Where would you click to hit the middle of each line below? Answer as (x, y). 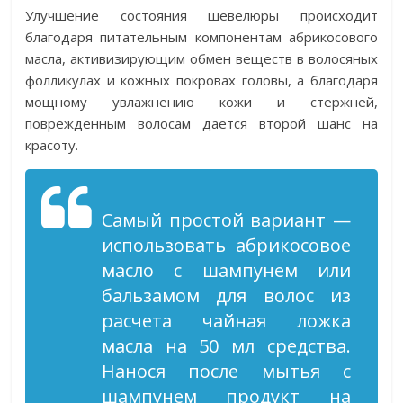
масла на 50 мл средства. (226, 346)
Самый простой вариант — (226, 220)
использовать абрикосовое (226, 245)
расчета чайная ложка (226, 321)
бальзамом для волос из (226, 296)
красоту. (52, 145)
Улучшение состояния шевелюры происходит (201, 15)
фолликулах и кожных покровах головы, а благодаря (201, 80)
